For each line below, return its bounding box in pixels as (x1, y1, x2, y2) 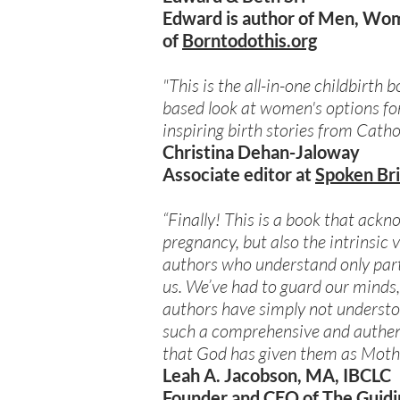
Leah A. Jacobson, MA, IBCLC (162, 364, 391, 387)
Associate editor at (162, 163, 315, 186)
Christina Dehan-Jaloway (162, 141, 360, 163)
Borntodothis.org (182, 29, 317, 52)
